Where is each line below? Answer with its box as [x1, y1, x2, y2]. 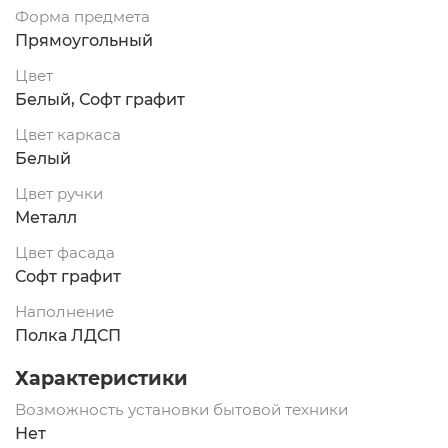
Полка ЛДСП [15, 326, 121, 346]
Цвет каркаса [15, 125, 121, 145]
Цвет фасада [15, 243, 115, 263]
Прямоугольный [15, 31, 153, 51]
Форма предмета [15, 7, 150, 27]
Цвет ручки [15, 184, 103, 204]
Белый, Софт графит [15, 90, 185, 110]
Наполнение [15, 302, 114, 322]
